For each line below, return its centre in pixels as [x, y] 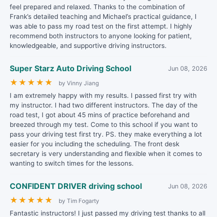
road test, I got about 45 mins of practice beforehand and [100, 115]
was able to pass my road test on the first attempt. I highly [101, 26]
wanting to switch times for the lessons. [72, 163]
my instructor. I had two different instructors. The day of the [104, 105]
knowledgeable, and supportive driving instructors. [88, 46]
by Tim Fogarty [79, 201]
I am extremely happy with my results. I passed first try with [103, 95]
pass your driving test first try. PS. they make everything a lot [106, 134]
